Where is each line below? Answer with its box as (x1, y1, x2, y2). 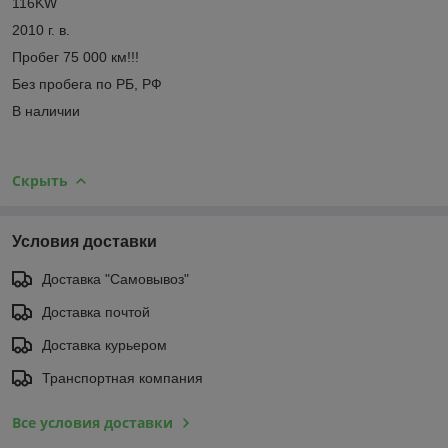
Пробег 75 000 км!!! (12, 48, 147, 65)
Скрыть (12, 170, 68, 190)
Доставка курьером (42, 336, 167, 353)
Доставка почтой (42, 303, 150, 320)
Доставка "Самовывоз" (42, 270, 189, 287)
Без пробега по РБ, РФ (12, 75, 162, 92)
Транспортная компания (42, 369, 203, 386)
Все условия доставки (12, 412, 173, 432)
